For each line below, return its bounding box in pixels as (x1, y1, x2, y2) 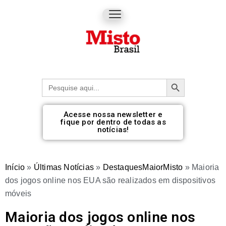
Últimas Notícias (33, 162, 94, 172)
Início (5, 162, 25, 172)
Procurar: (41, 77, 76, 86)
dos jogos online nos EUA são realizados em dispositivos (5, 176, 216, 185)
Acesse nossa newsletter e (63, 109, 163, 119)
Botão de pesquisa (165, 73, 199, 82)
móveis (5, 189, 32, 198)
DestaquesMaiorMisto (102, 162, 183, 172)
